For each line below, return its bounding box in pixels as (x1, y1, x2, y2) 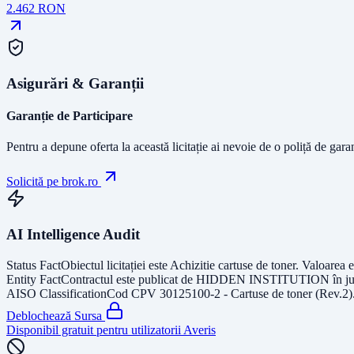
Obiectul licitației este (61, 258, 170, 272)
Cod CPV (107, 286, 160, 300)
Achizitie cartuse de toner (170, 258, 296, 272)
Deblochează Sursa (6, 308, 105, 322)
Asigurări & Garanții (6, 74, 144, 92)
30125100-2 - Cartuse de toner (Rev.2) (160, 286, 352, 300)
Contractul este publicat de (61, 272, 196, 286)
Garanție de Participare (6, 108, 133, 122)
